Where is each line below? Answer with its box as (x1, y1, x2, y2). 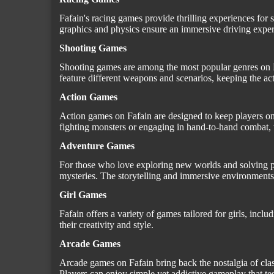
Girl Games (59, 190, 106, 200)
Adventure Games (59, 141, 135, 151)
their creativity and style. (59, 220, 154, 230)
